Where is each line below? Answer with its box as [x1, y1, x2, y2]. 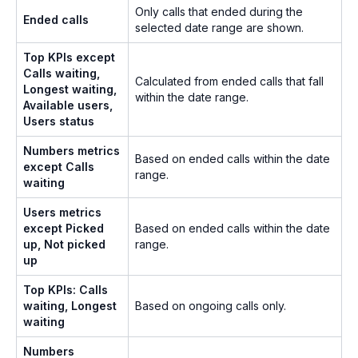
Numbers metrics [23, 143, 120, 157]
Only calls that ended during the [135, 4, 303, 18]
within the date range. [135, 89, 249, 104]
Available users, [23, 97, 113, 112]
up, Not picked [23, 237, 105, 251]
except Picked [23, 221, 104, 235]
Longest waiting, [23, 82, 117, 96]
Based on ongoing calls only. [135, 298, 286, 312]
